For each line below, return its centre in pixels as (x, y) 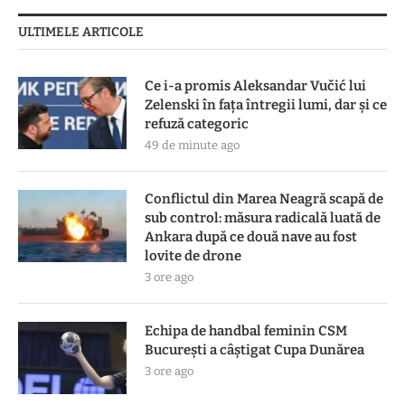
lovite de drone (193, 255)
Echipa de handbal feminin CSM (246, 330)
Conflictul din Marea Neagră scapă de (264, 198)
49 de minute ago (192, 145)
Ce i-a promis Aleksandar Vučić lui (255, 85)
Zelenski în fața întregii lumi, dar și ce (266, 104)
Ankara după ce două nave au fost (251, 236)
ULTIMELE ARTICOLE (81, 32)
